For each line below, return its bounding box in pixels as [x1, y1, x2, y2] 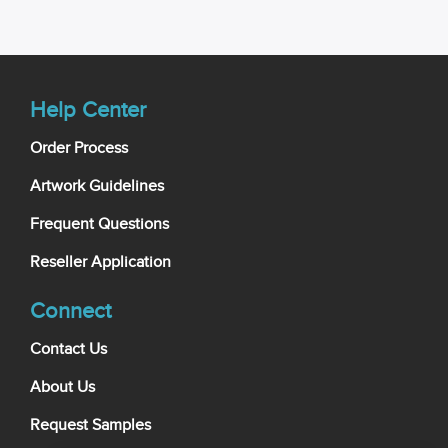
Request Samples [30, 415, 151, 435]
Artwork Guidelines [30, 176, 164, 196]
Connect [30, 297, 111, 324]
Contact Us [30, 339, 107, 359]
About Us [30, 377, 95, 397]
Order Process [30, 138, 128, 158]
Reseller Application [30, 252, 171, 272]
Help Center [30, 96, 146, 123]
